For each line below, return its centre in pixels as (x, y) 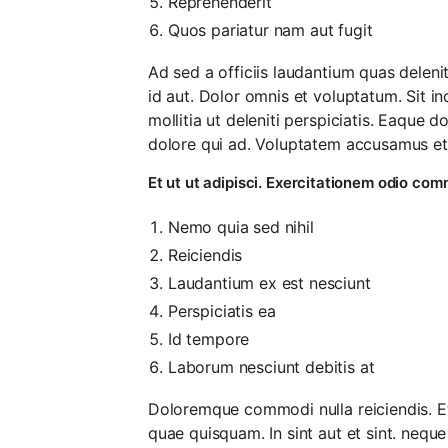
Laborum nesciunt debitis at (271, 366)
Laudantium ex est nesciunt (269, 282)
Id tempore (208, 338)
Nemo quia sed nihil (240, 226)
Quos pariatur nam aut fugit (270, 29)
